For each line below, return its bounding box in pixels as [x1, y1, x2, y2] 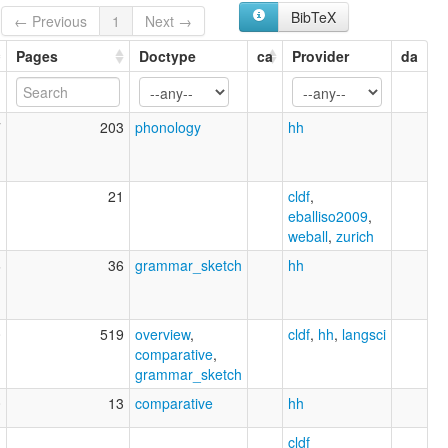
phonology [135, 116, 201, 137]
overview [135, 323, 190, 344]
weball [288, 225, 328, 246]
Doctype [139, 45, 196, 66]
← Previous [14, 10, 88, 31]
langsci [342, 323, 386, 344]
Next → [145, 10, 193, 31]
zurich [336, 225, 374, 246]
